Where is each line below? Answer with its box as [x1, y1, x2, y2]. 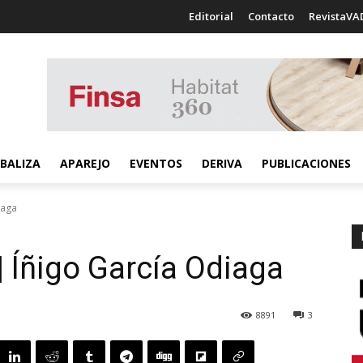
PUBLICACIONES [262, 156, 351, 171]
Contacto [248, 9, 294, 23]
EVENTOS [130, 156, 182, 171]
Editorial [189, 9, 233, 23]
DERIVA [202, 156, 242, 171]
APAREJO [60, 156, 110, 171]
